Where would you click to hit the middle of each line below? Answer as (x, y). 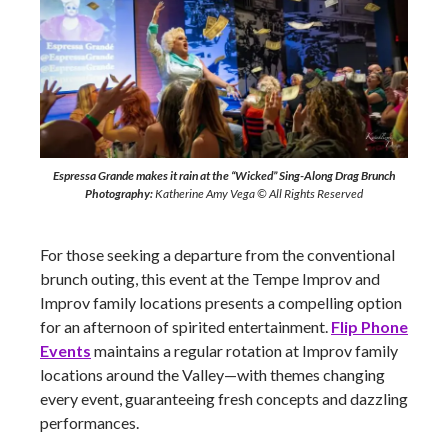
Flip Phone (369, 326)
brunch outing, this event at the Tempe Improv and (210, 278)
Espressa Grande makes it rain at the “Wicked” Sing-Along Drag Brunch (224, 175)
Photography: (119, 193)
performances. (89, 422)
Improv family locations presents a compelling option (221, 302)
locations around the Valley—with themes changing (212, 374)
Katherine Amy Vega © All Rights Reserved (258, 193)
